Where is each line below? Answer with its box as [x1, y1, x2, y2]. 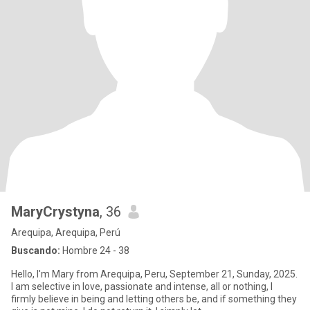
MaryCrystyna [11, 203, 100, 220]
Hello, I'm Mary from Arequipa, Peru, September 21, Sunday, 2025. [11, 268, 298, 280]
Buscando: [11, 245, 60, 256]
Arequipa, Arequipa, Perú [11, 227, 120, 238]
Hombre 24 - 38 [60, 245, 129, 256]
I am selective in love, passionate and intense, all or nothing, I [11, 281, 273, 292]
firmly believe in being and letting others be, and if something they [11, 293, 297, 304]
